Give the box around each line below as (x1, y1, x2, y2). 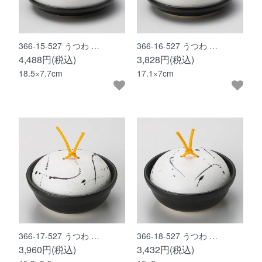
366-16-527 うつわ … (137, 39, 218, 51)
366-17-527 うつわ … (19, 230, 100, 242)
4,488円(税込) (19, 52, 77, 66)
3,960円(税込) (19, 243, 77, 257)
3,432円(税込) (137, 243, 194, 257)
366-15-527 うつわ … (19, 39, 100, 51)
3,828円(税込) (137, 52, 194, 66)
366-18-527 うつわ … (137, 230, 218, 242)
